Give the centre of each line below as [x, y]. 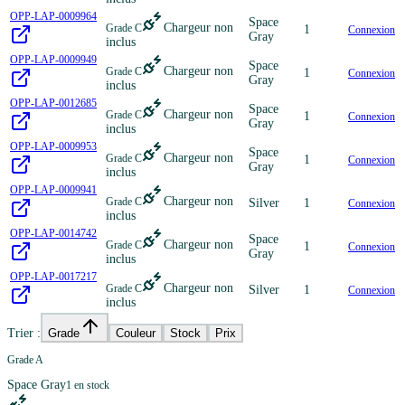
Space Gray [37, 384]
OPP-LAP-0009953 [53, 146]
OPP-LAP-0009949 [53, 59]
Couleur [136, 333]
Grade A [25, 359]
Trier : [24, 333]
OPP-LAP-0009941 [53, 189]
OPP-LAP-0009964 [53, 16]
